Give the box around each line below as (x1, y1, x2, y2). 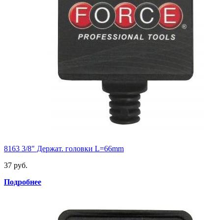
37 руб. (4, 161, 27, 170)
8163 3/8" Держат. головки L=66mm (4, 144, 124, 153)
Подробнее (4, 178, 41, 187)
